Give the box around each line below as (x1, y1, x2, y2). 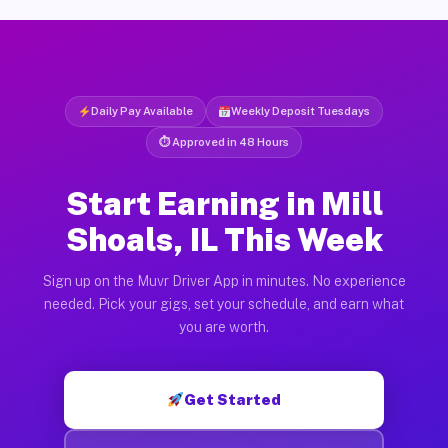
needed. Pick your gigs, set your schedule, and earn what (44, 295, 404, 312)
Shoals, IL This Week (65, 220, 383, 258)
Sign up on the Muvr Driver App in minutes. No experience (42, 272, 406, 289)
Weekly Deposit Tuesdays (231, 104, 371, 117)
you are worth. (179, 318, 269, 335)
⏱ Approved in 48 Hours (159, 135, 289, 148)
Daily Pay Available (90, 104, 193, 117)
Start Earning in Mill (65, 184, 383, 222)
